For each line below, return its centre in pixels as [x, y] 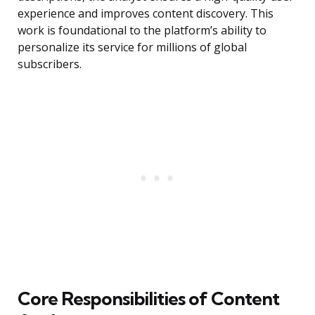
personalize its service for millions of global [132, 47]
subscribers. [50, 64]
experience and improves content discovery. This [146, 14]
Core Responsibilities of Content [148, 299]
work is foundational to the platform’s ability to [142, 31]
